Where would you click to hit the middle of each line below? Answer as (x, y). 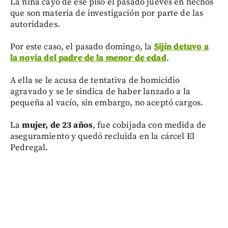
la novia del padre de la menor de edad (88, 58)
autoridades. (35, 24)
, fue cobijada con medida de (150, 125)
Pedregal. (29, 147)
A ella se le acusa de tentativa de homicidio (95, 80)
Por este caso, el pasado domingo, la (82, 47)
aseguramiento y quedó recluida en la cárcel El (102, 136)
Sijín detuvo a (181, 47)
